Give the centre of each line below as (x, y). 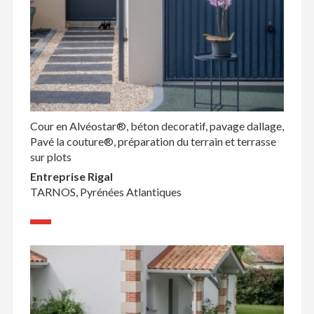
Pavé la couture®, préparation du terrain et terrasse (153, 142)
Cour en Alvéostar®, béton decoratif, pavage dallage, (157, 126)
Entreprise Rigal (71, 177)
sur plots (50, 157)
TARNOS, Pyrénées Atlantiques (105, 192)
